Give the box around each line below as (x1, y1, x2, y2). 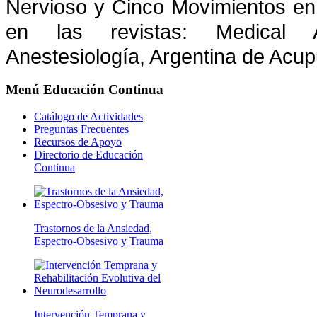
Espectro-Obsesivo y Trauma (34, 235, 163, 248)
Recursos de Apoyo (34, 136, 122, 149)
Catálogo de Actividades (34, 110, 143, 123)
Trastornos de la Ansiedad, (34, 222, 152, 235)
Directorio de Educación (34, 149, 143, 161)
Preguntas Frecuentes (34, 123, 129, 136)
